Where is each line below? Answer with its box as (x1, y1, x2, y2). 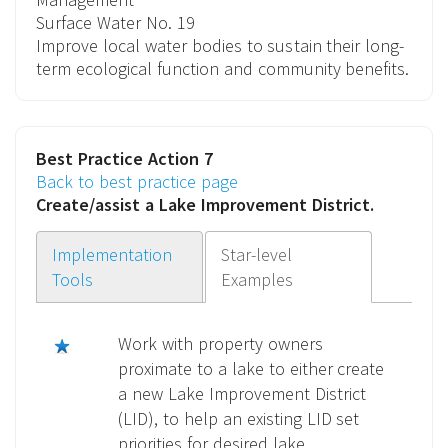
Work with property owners (118, 332, 323, 355)
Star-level (221, 243, 293, 266)
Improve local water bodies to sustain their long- (36, 34, 405, 57)
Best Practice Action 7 (36, 147, 213, 170)
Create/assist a (36, 193, 159, 216)
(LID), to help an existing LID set (118, 407, 360, 430)
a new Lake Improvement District (118, 382, 366, 405)
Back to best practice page (36, 170, 238, 193)
